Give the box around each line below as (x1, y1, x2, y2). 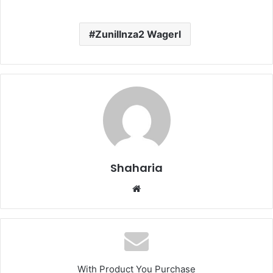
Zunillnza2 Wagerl (95, 28, 181, 41)
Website (143, 182, 178, 194)
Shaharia (110, 160, 163, 176)
